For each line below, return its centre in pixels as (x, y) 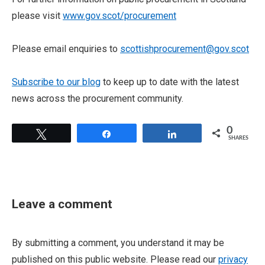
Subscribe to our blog (56, 82)
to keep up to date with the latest (170, 82)
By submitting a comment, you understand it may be (118, 243)
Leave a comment (62, 204)
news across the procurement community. (98, 98)
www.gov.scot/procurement (119, 16)
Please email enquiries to (66, 49)
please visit (37, 16)
